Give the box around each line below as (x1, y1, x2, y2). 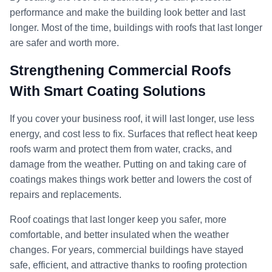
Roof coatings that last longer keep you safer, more (10, 214, 226, 225)
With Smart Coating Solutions (10, 83, 206, 99)
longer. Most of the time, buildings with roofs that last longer (10, 22, 262, 33)
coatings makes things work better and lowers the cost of (10, 174, 251, 185)
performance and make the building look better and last (10, 7, 245, 18)
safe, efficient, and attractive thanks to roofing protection (10, 259, 247, 270)
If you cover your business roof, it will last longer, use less (10, 113, 254, 124)
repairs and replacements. (10, 189, 121, 200)
